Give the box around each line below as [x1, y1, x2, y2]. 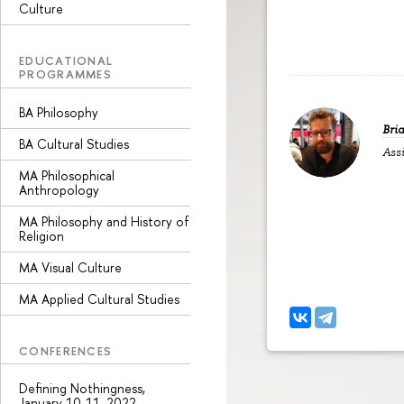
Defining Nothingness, [19, 380, 145, 397]
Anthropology [19, 180, 99, 198]
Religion [19, 226, 64, 244]
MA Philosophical [19, 166, 115, 184]
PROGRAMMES [19, 66, 113, 82]
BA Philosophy [19, 103, 98, 121]
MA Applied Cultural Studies [19, 289, 179, 308]
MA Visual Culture [19, 258, 122, 276]
